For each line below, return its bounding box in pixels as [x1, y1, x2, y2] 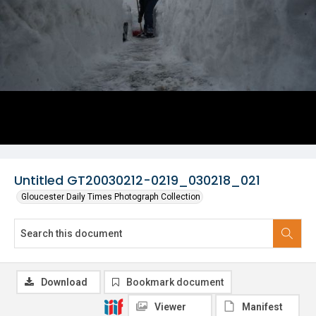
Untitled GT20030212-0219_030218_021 [14, 171, 260, 189]
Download [41, 276, 87, 288]
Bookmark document [126, 276, 224, 288]
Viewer [154, 301, 186, 312]
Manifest [242, 301, 283, 312]
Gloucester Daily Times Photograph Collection [21, 192, 200, 202]
